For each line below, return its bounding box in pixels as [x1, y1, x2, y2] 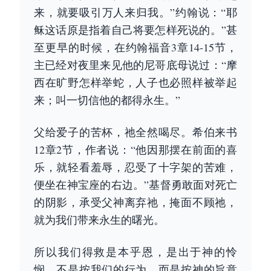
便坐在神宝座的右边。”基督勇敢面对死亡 [34, 177, 237, 192]
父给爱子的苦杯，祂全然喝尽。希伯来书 [34, 125, 237, 139]
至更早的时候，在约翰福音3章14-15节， [34, 40, 237, 54]
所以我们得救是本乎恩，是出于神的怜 [34, 244, 237, 259]
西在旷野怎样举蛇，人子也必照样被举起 [34, 75, 237, 90]
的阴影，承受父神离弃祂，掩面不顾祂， [34, 195, 237, 209]
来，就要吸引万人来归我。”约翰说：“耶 [34, 5, 237, 19]
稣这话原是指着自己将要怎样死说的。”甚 [34, 22, 237, 37]
